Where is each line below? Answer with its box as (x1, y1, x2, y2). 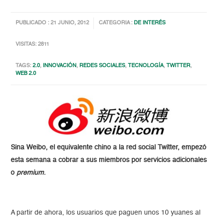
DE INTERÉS (134, 20, 166, 26)
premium (17, 169, 44, 176)
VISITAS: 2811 (16, 42, 50, 48)
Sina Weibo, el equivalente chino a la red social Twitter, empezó (11, 144, 207, 151)
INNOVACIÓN (43, 63, 77, 69)
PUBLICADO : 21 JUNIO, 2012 (16, 20, 90, 26)
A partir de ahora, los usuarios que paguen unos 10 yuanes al (11, 209, 201, 216)
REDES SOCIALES (79, 63, 126, 69)
